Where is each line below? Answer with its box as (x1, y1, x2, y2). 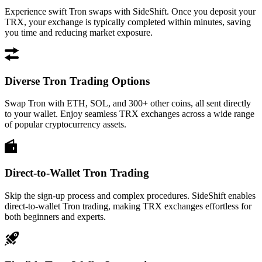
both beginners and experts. (5, 211, 106, 222)
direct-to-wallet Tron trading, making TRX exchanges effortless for (5, 201, 251, 211)
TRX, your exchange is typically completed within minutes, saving (5, 16, 251, 27)
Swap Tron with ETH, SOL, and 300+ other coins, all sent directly (5, 98, 251, 109)
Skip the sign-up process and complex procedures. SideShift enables (5, 190, 256, 201)
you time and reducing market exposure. (5, 27, 153, 37)
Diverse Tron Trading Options (5, 74, 150, 87)
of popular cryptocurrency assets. (5, 119, 126, 130)
